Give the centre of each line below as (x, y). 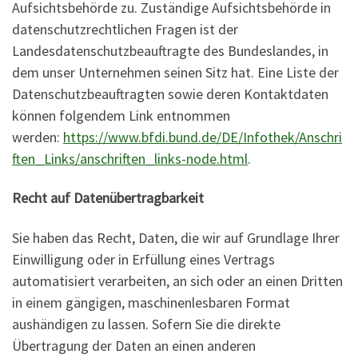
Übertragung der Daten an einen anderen (134, 345)
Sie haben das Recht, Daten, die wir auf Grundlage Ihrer (176, 237)
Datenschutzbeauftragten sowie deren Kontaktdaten (170, 93)
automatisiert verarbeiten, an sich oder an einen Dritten (177, 280)
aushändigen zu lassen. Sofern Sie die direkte (146, 324)
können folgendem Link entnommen (121, 115)
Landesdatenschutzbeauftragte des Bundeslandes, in (170, 50)
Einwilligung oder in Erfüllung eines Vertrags (143, 259)
